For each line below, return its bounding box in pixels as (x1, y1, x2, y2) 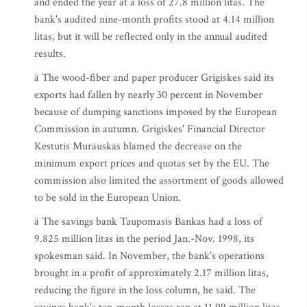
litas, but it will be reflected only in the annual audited (34, 29, 267, 44)
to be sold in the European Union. (34, 191, 181, 205)
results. (34, 47, 66, 61)
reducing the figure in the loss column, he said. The (34, 283, 256, 297)
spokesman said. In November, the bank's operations (34, 249, 265, 263)
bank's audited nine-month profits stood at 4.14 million (34, 12, 274, 27)
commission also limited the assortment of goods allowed (34, 173, 284, 188)
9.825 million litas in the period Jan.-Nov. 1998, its (34, 232, 254, 246)
